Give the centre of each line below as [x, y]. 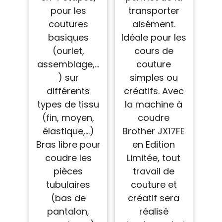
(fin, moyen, [68, 117]
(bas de [68, 198]
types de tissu [68, 104]
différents [68, 91]
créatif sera [154, 198]
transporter [154, 10]
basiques [68, 37]
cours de [154, 51]
